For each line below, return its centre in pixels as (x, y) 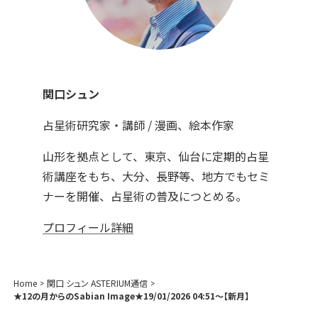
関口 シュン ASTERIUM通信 (98, 283)
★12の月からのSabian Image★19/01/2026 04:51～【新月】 (132, 295)
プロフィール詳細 (88, 227)
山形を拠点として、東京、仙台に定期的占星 (156, 156)
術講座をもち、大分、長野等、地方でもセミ (157, 176)
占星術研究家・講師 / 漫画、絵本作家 (139, 125)
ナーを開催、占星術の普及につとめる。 (145, 196)
